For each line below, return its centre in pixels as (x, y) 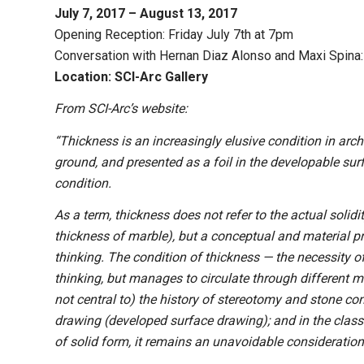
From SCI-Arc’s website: (121, 109)
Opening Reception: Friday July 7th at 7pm (174, 34)
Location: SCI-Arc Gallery (131, 76)
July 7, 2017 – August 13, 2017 (147, 13)
